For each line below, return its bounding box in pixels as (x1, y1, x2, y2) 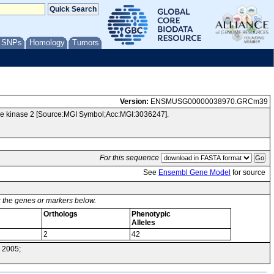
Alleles (131, 218, 155, 227)
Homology (29, 38, 65, 47)
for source (231, 168, 265, 177)
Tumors (72, 38, 99, 47)
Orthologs (43, 210, 78, 218)
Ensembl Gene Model (158, 168, 231, 177)
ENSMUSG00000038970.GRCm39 (149, 97, 268, 106)
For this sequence (100, 154, 159, 162)
